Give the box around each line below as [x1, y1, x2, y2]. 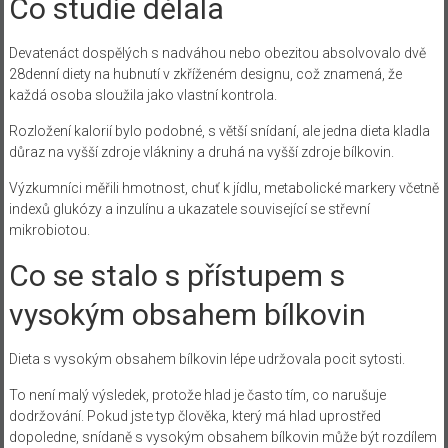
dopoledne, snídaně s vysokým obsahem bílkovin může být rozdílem [8, 428, 437, 445]
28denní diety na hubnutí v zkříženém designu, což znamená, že [8, 65, 402, 82]
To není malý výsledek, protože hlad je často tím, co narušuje [8, 386, 386, 403]
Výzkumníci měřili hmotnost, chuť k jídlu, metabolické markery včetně [8, 179, 439, 196]
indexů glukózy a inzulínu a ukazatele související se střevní [8, 200, 370, 217]
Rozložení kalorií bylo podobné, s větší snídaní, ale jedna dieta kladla [8, 122, 430, 139]
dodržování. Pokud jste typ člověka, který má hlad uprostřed [8, 407, 381, 424]
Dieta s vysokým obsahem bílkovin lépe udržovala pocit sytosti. [8, 350, 405, 367]
